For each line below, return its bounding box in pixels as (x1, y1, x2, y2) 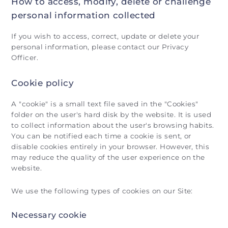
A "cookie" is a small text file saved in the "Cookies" (11, 99, 198, 108)
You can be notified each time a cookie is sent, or (11, 131, 191, 140)
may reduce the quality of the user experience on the (11, 153, 205, 161)
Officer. (11, 53, 39, 62)
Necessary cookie (11, 210, 87, 220)
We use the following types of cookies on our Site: (11, 186, 193, 195)
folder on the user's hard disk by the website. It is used (11, 110, 212, 119)
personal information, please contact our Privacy (11, 43, 189, 51)
